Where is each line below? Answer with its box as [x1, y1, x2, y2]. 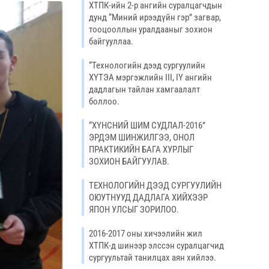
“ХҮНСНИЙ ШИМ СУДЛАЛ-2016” [89, 120, 205, 131]
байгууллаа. [89, 36, 133, 47]
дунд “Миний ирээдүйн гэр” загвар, [89, 12, 221, 23]
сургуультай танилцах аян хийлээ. [89, 252, 216, 263]
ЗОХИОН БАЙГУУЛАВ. [89, 156, 169, 167]
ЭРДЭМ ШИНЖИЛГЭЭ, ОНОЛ [89, 132, 195, 143]
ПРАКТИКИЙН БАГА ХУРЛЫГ [89, 144, 193, 155]
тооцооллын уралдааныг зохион [89, 24, 213, 35]
